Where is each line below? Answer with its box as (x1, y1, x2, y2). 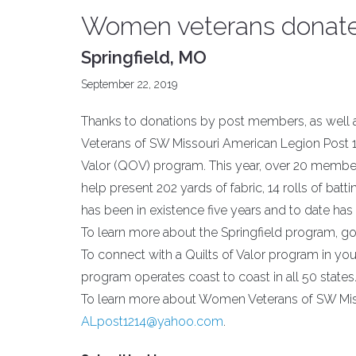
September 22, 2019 (81, 78, 177, 91)
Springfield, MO (81, 47, 207, 68)
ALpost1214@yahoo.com (81, 314, 223, 329)
